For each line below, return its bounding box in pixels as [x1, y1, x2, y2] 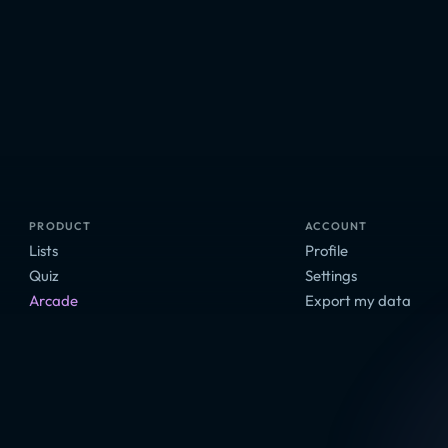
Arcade [29, 290, 79, 310]
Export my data [304, 290, 411, 310]
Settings [304, 265, 357, 285]
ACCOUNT [304, 218, 368, 233]
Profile [304, 240, 348, 260]
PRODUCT [29, 218, 92, 233]
